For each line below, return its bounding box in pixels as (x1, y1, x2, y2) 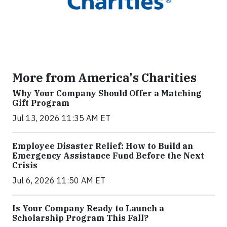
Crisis (12, 160, 37, 171)
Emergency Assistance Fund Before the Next (12, 150, 204, 161)
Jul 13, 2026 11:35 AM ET (12, 113, 110, 124)
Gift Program (12, 98, 69, 108)
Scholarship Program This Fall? (12, 213, 148, 223)
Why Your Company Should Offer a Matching (12, 88, 202, 99)
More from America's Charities (12, 70, 197, 86)
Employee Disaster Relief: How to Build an (12, 141, 193, 152)
